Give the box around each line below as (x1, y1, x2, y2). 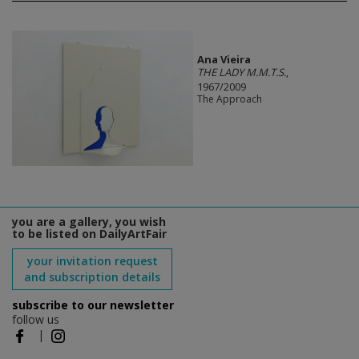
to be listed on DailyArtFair (12, 226, 167, 242)
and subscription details (24, 269, 160, 285)
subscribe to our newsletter (12, 297, 174, 313)
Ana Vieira (196, 52, 251, 67)
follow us (12, 312, 59, 328)
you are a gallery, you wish (12, 214, 166, 230)
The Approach (196, 92, 262, 107)
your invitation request (26, 253, 158, 269)
